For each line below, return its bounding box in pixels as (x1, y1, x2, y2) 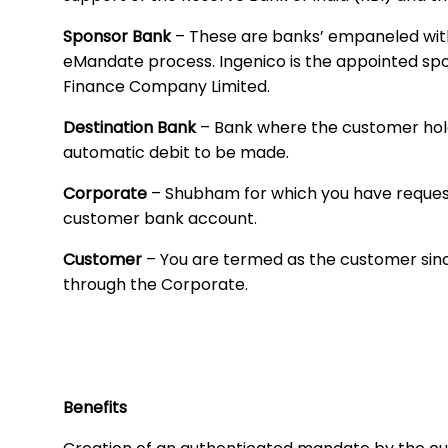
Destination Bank (63, 116, 200, 140)
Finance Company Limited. (63, 75, 270, 99)
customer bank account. (63, 207, 257, 231)
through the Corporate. (63, 273, 248, 297)
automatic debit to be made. (63, 141, 289, 165)
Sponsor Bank (63, 25, 175, 49)
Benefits (63, 396, 127, 420)
